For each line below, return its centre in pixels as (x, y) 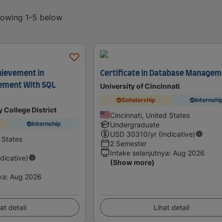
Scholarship (138, 100)
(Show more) (133, 162)
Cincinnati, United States (150, 115)
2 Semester (129, 143)
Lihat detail (171, 207)
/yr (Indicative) (172, 134)
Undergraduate (135, 124)
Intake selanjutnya (140, 153)
